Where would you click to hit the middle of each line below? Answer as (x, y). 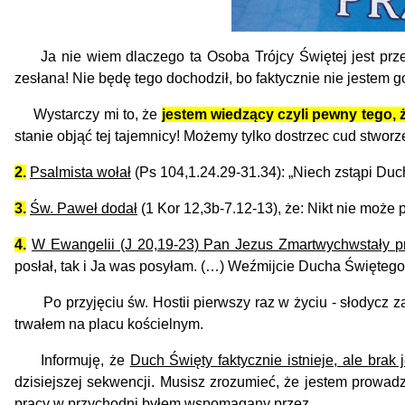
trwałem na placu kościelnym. (109, 324)
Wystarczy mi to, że (88, 114)
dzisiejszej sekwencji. (87, 381)
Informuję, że (72, 360)
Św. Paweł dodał (84, 208)
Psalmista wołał (80, 172)
